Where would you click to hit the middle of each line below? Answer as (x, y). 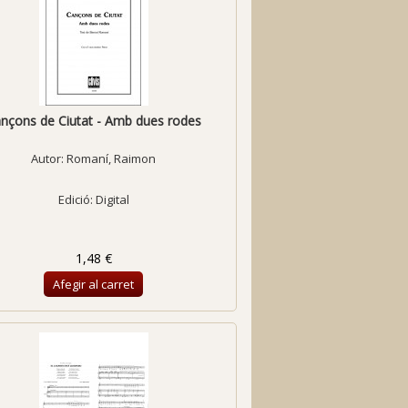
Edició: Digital (93, 199)
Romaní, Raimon (112, 158)
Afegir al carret (94, 284)
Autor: (49, 158)
